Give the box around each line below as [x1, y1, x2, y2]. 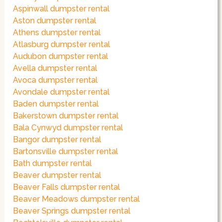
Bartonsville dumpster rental [13, 147, 118, 157]
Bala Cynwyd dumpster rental [13, 123, 123, 133]
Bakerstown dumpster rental [13, 111, 119, 121]
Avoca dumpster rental [13, 75, 98, 85]
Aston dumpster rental [13, 16, 97, 26]
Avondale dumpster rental [13, 87, 110, 97]
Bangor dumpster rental [13, 135, 102, 145]
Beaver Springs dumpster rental [13, 206, 131, 216]
